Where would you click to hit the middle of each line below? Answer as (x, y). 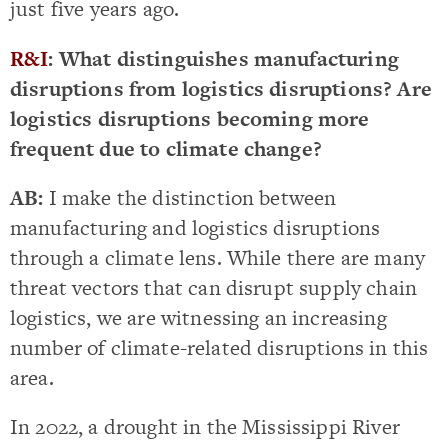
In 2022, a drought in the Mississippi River (205, 426)
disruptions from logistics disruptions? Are (221, 88)
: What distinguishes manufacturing (223, 58)
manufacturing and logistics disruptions (195, 227)
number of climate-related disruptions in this (219, 347)
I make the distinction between (192, 197)
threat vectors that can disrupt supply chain (214, 287)
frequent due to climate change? (166, 148)
